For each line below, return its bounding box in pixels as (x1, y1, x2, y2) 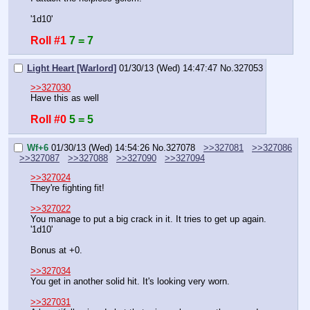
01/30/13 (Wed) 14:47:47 (119, 63, 217, 74)
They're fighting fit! (30, 183, 104, 194)
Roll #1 (30, 34, 66, 46)
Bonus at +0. (30, 245, 82, 256)
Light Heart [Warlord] (27, 63, 116, 74)
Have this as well (30, 93, 99, 104)
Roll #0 (30, 113, 66, 126)
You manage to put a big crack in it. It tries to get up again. (30, 214, 266, 225)
